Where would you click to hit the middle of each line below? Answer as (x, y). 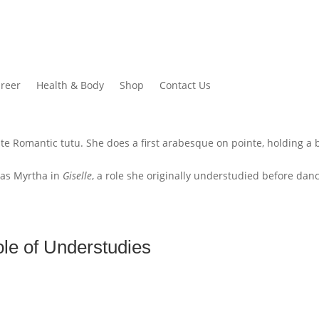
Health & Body (70, 85)
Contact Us (185, 85)
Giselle (78, 176)
